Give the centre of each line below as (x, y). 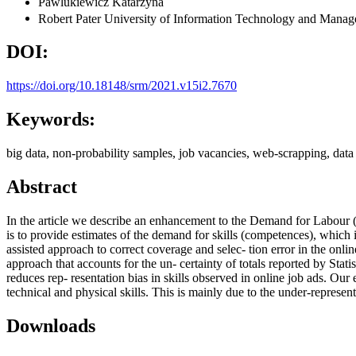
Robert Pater (71, 18)
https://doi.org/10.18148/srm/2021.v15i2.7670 (122, 86)
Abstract (42, 186)
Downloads (51, 325)
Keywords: (51, 119)
